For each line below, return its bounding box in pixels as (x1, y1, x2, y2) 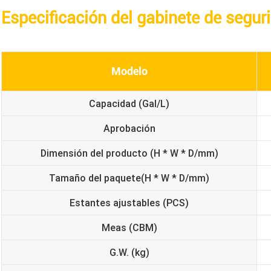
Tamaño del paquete (49, 172, 141, 184)
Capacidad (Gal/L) (89, 97, 169, 109)
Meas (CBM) (101, 221, 157, 233)
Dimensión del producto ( (40, 147, 154, 159)
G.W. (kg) (109, 246, 149, 258)
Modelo (111, 65, 148, 77)
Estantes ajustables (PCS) (70, 197, 189, 209)
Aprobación (103, 122, 155, 134)
